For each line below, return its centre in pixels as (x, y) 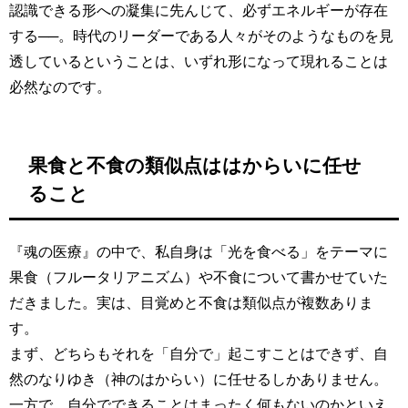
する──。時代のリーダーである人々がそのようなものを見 (201, 35)
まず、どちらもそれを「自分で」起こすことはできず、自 (199, 354)
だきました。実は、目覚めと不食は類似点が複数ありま (191, 303)
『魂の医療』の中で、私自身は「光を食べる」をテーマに (199, 252)
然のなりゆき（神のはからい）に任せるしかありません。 (199, 379)
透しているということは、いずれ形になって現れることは (199, 61)
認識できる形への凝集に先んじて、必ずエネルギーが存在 (199, 10)
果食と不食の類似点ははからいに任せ (194, 166)
